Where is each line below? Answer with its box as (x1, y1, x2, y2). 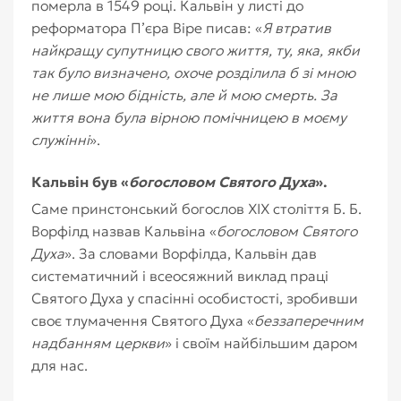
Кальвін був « (31, 173, 129, 191)
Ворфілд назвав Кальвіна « (31, 222, 217, 240)
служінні (31, 131, 90, 149)
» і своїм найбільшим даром (165, 334, 358, 352)
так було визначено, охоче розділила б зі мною (31, 64, 355, 81)
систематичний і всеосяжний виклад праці (31, 267, 328, 285)
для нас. (31, 356, 88, 374)
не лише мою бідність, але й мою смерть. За (31, 86, 337, 104)
